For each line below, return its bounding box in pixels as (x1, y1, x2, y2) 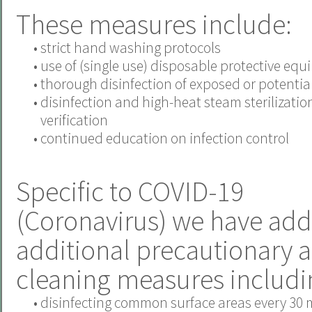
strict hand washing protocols (40, 38, 221, 57)
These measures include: (16, 6, 292, 42)
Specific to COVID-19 (16, 173, 244, 209)
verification (40, 110, 108, 130)
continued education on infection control (40, 128, 289, 148)
